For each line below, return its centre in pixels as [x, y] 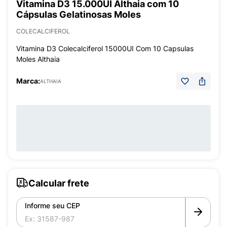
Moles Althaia [38, 59]
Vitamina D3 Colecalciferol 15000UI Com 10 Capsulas [105, 48]
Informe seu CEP [52, 205]
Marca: [28, 81]
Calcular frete [59, 183]
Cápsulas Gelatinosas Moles [79, 14]
